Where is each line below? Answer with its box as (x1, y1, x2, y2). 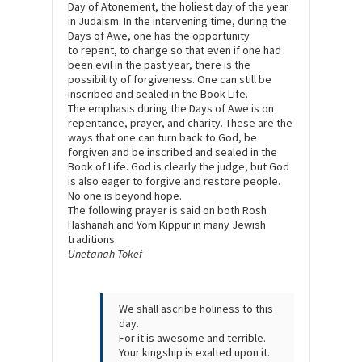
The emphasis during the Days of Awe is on (68, 101, 274, 116)
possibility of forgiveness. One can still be (68, 72, 271, 87)
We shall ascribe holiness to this (119, 301, 273, 317)
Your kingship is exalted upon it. (119, 345, 270, 360)
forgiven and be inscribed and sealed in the (68, 145, 277, 160)
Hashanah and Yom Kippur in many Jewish (68, 217, 266, 233)
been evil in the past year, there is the (68, 57, 250, 73)
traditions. (68, 232, 117, 247)
